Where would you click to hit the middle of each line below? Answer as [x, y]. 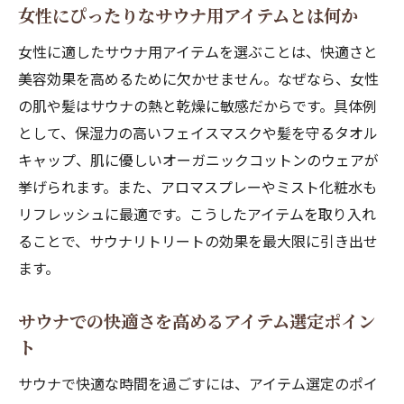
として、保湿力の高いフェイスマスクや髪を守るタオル [198, 133]
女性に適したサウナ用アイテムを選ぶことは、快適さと [198, 51]
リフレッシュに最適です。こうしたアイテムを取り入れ [197, 214]
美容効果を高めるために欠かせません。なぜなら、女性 [198, 78]
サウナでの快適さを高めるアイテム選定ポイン [197, 321]
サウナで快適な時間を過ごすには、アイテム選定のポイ [198, 383]
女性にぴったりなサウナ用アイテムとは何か [188, 15]
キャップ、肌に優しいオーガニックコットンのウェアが [198, 160]
